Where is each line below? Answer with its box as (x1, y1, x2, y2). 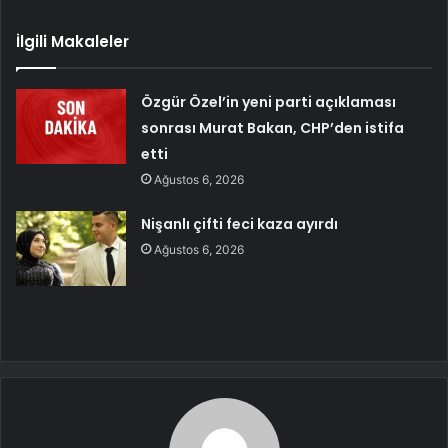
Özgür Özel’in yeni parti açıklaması (141, 91, 397, 112)
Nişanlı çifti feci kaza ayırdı (141, 213, 339, 234)
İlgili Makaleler (16, 30, 129, 52)
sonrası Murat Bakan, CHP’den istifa (141, 117, 405, 138)
